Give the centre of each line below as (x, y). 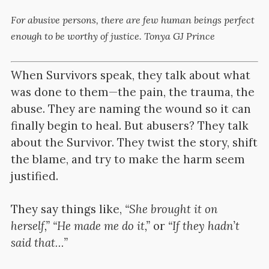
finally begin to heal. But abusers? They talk (129, 125)
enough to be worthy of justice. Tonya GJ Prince (113, 36)
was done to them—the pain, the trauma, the (132, 92)
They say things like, (68, 209)
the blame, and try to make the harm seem (128, 159)
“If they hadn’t (204, 225)
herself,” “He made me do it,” (80, 225)
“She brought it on (171, 209)
